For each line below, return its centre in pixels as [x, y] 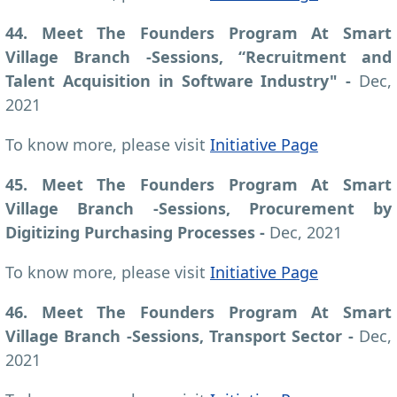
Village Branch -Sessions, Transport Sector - [182, 335]
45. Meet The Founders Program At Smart [198, 184]
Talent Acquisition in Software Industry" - [182, 80]
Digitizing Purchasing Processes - [137, 232]
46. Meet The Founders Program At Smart [198, 311]
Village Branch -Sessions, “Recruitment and [198, 56]
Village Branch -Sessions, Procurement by [198, 208]
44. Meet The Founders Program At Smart [198, 32]
